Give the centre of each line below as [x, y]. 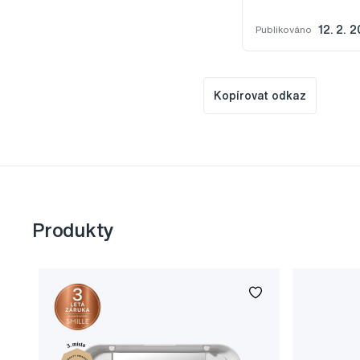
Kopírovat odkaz [260, 96]
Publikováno [284, 30]
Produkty [73, 230]
